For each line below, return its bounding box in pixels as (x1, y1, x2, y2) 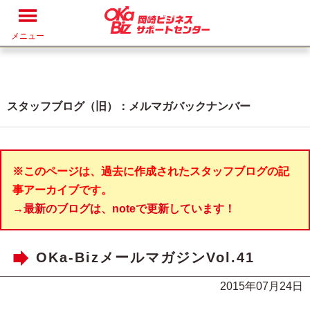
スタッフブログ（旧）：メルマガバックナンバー (7, 100, 250, 112)
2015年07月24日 (220, 280, 303, 292)
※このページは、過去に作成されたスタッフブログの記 (12, 165, 289, 177)
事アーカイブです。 (12, 184, 112, 196)
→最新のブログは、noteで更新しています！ (12, 203, 235, 215)
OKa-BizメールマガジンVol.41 (36, 250, 255, 266)
